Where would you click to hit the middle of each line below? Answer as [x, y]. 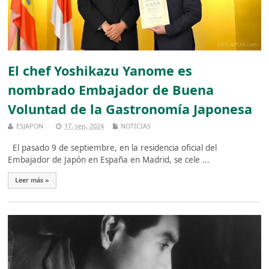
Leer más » [32, 180]
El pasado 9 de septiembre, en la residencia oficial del [113, 147]
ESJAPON [30, 126]
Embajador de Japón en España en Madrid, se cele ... [109, 159]
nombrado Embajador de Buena [111, 89]
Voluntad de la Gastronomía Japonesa [130, 109]
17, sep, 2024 [84, 126]
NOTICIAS [136, 126]
